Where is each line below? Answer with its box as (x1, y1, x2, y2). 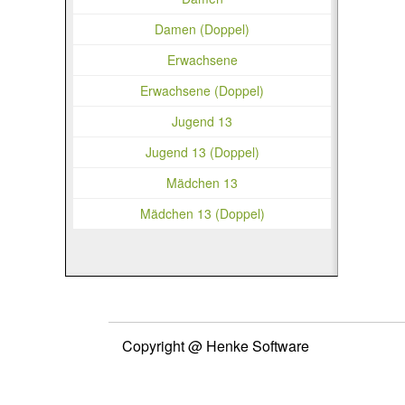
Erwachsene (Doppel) (140, 80, 265, 99)
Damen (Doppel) (155, 19, 250, 38)
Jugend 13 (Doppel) (145, 142, 259, 161)
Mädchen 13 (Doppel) (139, 203, 265, 222)
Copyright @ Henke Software (122, 335, 309, 356)
